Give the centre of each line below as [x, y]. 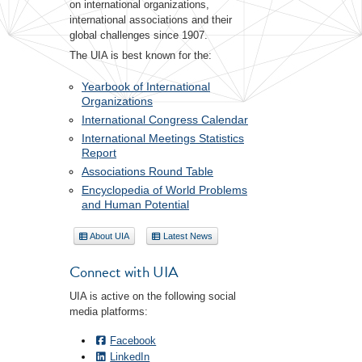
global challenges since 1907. [139, 35]
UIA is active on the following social [153, 296]
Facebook [133, 341]
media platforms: [109, 311]
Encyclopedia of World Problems [164, 189]
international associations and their [151, 20]
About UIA [109, 236]
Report [99, 152]
